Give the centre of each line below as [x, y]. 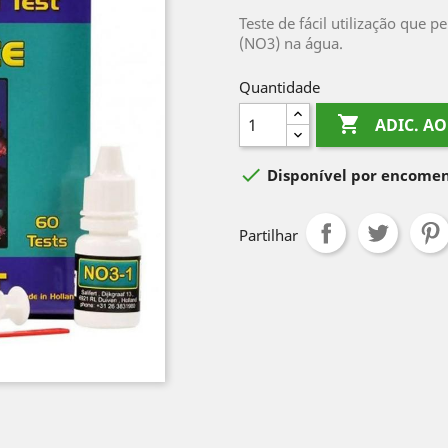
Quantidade [279, 87]
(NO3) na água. [291, 43]
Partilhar [268, 235]
